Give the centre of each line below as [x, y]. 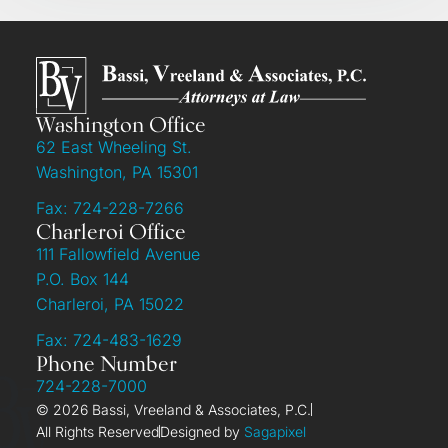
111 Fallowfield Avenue [122, 253]
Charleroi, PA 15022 [109, 303]
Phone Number [106, 363]
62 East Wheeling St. [113, 146]
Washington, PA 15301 [116, 171]
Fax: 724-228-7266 [109, 207]
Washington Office [120, 124]
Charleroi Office [110, 231]
